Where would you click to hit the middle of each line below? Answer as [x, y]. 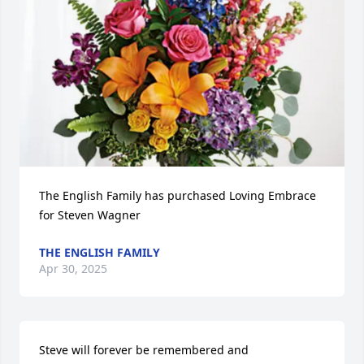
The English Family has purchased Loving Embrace [178, 195]
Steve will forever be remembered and [144, 350]
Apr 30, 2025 [73, 269]
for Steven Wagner [90, 215]
